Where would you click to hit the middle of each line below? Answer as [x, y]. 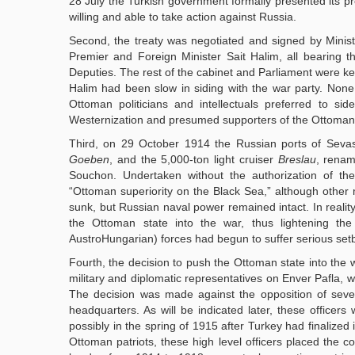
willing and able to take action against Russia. [183, 17]
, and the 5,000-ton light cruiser [194, 159]
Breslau [297, 159]
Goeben [89, 159]
